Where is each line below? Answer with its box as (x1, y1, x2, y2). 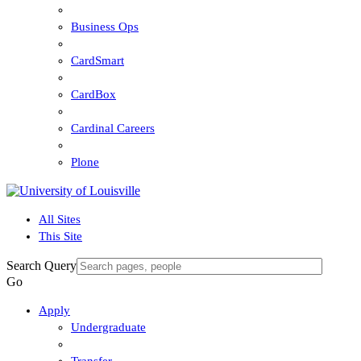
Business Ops (71, 20, 139, 33)
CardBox (71, 88, 116, 101)
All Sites (39, 213, 81, 226)
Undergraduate (71, 321, 146, 334)
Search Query (6, 259, 77, 272)
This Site (39, 230, 82, 243)
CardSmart (71, 54, 124, 67)
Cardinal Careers (71, 122, 155, 135)
